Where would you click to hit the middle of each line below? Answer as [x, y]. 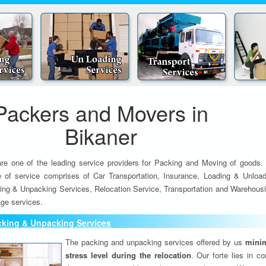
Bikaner [101, 136]
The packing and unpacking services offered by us [155, 242]
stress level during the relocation [128, 255]
